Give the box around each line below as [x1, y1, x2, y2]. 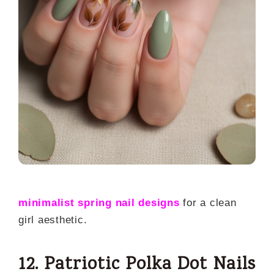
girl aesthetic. [18, 214, 87, 226]
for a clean [183, 197, 237, 209]
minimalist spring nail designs [18, 197, 180, 209]
